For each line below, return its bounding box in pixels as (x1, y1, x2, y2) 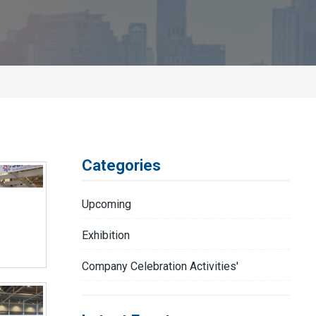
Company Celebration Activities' (82, 260, 238, 273)
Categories (82, 157, 161, 174)
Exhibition (82, 229, 130, 242)
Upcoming (82, 197, 131, 211)
